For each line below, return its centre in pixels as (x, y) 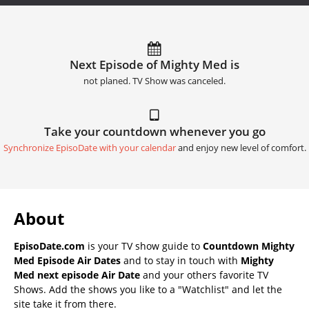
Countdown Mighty (249, 246)
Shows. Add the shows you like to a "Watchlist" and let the (148, 289)
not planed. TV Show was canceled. (154, 81)
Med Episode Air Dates (67, 260)
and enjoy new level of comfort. (241, 148)
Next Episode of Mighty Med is (154, 64)
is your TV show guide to (144, 246)
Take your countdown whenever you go (154, 131)
